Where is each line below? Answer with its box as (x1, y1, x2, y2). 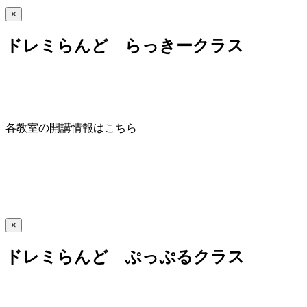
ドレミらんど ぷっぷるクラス (5, 248, 245, 267)
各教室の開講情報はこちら (5, 122, 137, 134)
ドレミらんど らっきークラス (5, 36, 244, 55)
